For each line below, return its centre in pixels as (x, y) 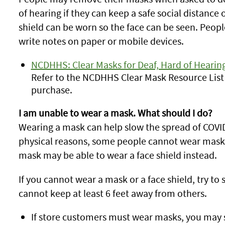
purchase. (51, 90)
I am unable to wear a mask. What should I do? (116, 113)
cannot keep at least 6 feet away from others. (113, 193)
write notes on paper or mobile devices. (101, 41)
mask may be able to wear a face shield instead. (118, 155)
